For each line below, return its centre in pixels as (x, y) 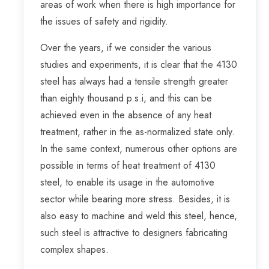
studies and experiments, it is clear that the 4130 (139, 65)
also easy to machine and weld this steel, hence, (139, 216)
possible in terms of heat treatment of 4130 (128, 166)
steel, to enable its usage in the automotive (127, 183)
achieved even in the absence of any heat (126, 115)
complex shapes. (74, 250)
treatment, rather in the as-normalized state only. (138, 132)
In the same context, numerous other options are (139, 149)
